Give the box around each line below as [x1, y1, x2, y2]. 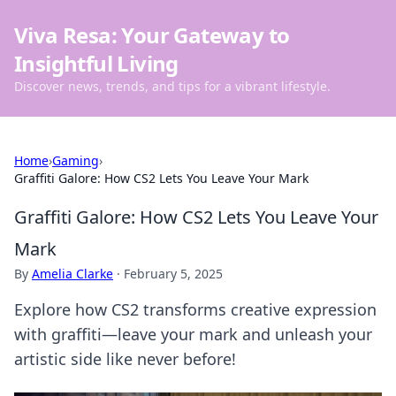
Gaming [52, 152, 99, 169]
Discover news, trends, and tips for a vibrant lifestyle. [14, 78, 331, 95]
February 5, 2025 [124, 265, 223, 282]
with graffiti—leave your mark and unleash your [14, 324, 372, 345]
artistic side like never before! [14, 348, 236, 369]
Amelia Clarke [32, 265, 113, 282]
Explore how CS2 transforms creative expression [14, 299, 377, 320]
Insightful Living [14, 49, 179, 78]
